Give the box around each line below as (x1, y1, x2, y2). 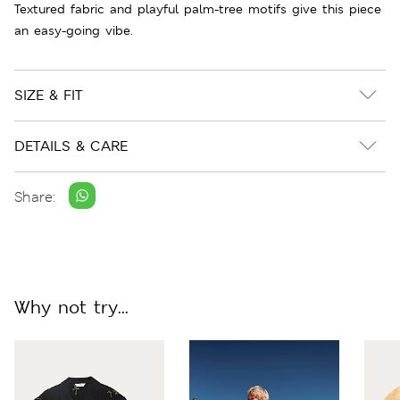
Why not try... (14, 295, 129, 319)
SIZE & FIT (14, 85, 82, 104)
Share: (14, 187, 55, 207)
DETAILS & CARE (14, 136, 128, 155)
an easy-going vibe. (14, 21, 132, 38)
